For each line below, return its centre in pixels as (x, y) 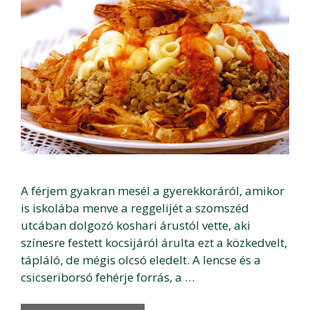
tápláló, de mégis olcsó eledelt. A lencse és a (141, 260)
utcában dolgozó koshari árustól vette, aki (136, 226)
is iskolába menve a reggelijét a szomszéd (135, 208)
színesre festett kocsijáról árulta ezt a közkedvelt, (154, 243)
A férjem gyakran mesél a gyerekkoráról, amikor (153, 191)
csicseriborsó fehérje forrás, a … (108, 277)
